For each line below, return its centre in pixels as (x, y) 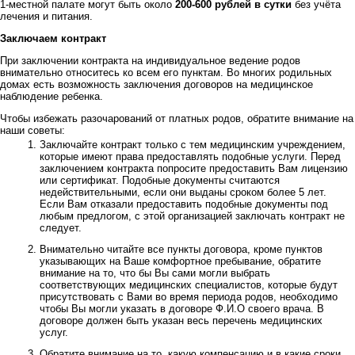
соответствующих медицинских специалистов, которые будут (189, 285)
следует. (61, 228)
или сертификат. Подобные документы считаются (160, 180)
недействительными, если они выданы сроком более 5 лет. (183, 192)
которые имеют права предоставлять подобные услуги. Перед (190, 157)
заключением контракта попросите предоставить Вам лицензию (194, 168)
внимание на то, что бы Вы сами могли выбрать (155, 273)
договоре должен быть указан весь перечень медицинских (181, 321)
